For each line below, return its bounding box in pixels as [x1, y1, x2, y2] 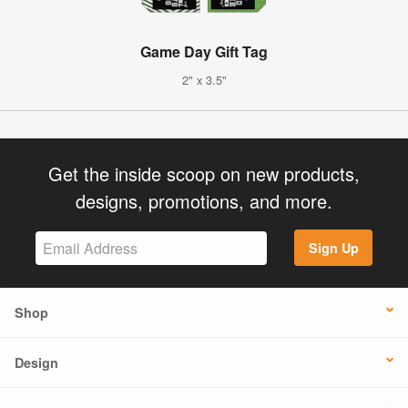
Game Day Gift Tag [140, 40, 268, 62]
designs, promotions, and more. [76, 187, 332, 214]
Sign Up [308, 239, 359, 258]
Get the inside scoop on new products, [48, 159, 360, 187]
